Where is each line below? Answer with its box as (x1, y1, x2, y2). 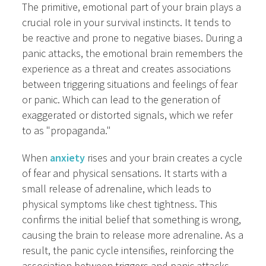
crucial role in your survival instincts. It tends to (22, 15, 232, 30)
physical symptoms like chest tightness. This (22, 197, 218, 211)
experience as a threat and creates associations (22, 62, 232, 76)
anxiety (50, 151, 85, 165)
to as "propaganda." (22, 123, 112, 138)
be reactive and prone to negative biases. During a (22, 31, 243, 45)
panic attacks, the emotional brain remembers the (22, 46, 243, 61)
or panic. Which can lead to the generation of (22, 93, 221, 107)
